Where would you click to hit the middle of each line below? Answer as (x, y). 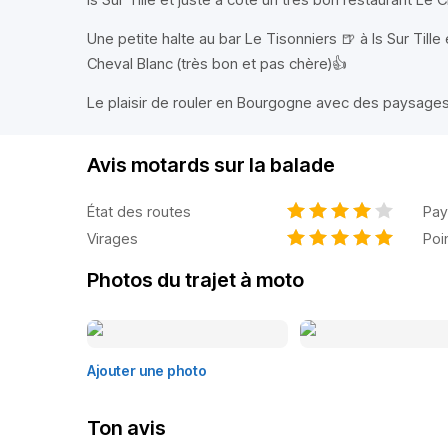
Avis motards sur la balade (211, 165)
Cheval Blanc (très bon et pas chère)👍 (217, 63)
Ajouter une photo (147, 370)
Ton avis (126, 428)
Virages (112, 238)
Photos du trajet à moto (195, 280)
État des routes (139, 211)
